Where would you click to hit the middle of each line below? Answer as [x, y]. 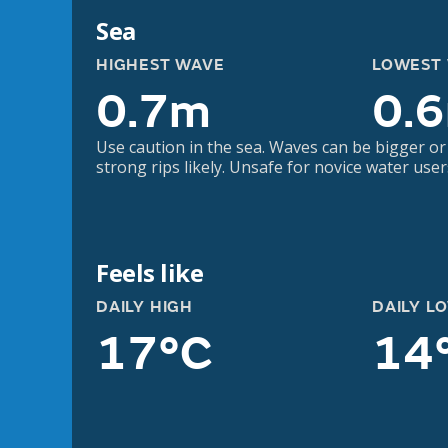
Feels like [150, 272]
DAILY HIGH [144, 307]
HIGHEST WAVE [160, 65]
